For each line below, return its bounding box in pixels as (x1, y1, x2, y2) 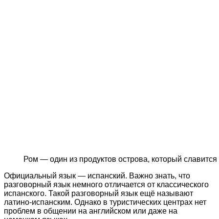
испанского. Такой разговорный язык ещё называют (4, 189, 193, 198)
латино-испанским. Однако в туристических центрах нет (4, 198, 206, 207)
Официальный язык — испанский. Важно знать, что (4, 172, 190, 180)
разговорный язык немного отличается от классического (4, 180, 209, 189)
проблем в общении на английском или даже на (4, 207, 177, 216)
